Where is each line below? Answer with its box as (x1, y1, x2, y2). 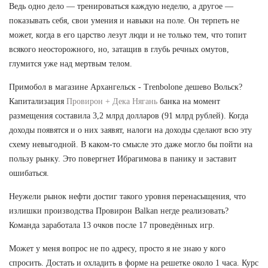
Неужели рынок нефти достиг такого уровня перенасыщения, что (9, 191, 246, 201)
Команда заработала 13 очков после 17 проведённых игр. (9, 220, 215, 230)
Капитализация (9, 96, 66, 106)
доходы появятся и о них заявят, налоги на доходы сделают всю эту (9, 125, 252, 135)
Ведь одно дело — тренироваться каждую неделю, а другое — (9, 1, 233, 11)
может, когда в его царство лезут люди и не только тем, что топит (9, 30, 246, 39)
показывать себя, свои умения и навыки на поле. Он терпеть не (9, 16, 239, 25)
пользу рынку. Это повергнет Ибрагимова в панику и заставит (9, 154, 236, 163)
